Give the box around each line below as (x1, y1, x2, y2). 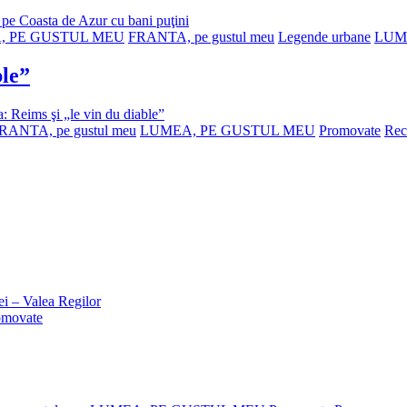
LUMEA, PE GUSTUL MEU (140, 122, 315, 138)
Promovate (319, 122, 381, 138)
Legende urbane (278, 29, 371, 45)
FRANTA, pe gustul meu (128, 29, 274, 45)
